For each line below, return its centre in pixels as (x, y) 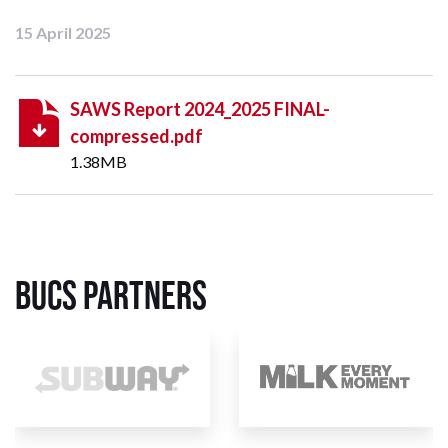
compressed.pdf (136, 136)
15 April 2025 (63, 33)
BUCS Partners (114, 295)
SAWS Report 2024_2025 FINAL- (200, 109)
